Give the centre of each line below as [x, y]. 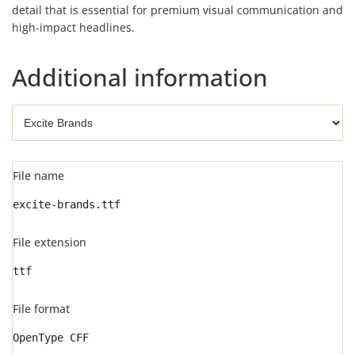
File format [41, 309]
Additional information [140, 77]
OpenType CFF [51, 338]
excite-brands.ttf [67, 204]
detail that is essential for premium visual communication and [177, 10]
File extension [50, 242]
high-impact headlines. [73, 27]
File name [38, 176]
